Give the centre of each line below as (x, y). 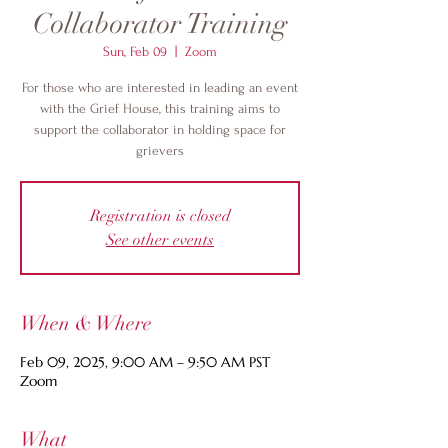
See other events (160, 240)
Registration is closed (160, 216)
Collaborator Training (160, 24)
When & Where (86, 323)
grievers (160, 150)
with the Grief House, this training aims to (160, 108)
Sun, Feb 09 (135, 51)
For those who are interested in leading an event (160, 87)
